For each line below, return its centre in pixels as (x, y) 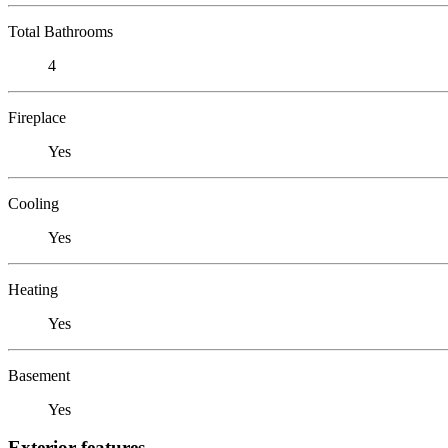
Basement (39, 375)
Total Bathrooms (60, 31)
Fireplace (37, 117)
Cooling (33, 203)
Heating (33, 289)
